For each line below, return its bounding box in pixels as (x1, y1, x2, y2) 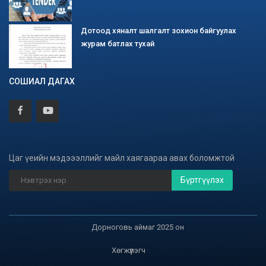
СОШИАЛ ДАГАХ (9, 76, 75, 86)
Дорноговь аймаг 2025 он (91, 222, 184, 232)
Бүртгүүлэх (180, 175, 224, 185)
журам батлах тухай (81, 39, 154, 48)
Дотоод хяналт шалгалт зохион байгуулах (81, 26, 236, 35)
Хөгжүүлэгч (112, 245, 145, 255)
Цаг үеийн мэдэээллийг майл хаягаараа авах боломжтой (9, 153, 235, 163)
